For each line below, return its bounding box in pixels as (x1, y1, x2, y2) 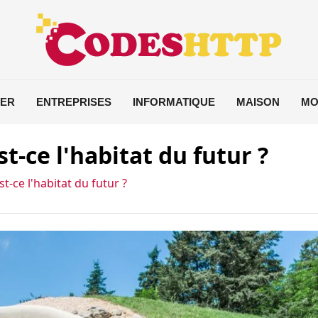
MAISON (236, 96, 280, 108)
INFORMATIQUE (132, 96, 215, 108)
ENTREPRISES (35, 96, 111, 108)
